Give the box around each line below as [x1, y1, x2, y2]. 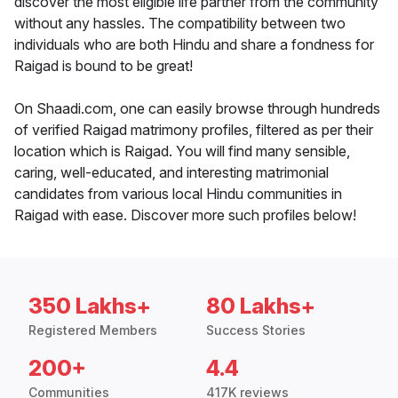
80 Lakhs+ [206, 293, 315, 320]
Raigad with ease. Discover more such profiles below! [14, 206, 356, 225]
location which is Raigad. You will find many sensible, [14, 142, 350, 161]
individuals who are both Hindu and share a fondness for [14, 36, 374, 54]
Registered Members [28, 322, 157, 338]
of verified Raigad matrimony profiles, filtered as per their [14, 121, 373, 139]
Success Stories [206, 322, 306, 338]
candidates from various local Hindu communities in [14, 185, 342, 203]
